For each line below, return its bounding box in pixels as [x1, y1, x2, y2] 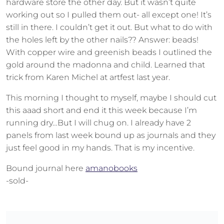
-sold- [6, 176, 28, 185]
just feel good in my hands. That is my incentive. [6, 143, 194, 152]
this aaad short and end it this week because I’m [6, 105, 197, 115]
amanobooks [85, 163, 137, 173]
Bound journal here [6, 163, 85, 173]
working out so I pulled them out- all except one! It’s [6, 10, 211, 19]
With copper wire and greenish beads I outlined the [6, 47, 212, 57]
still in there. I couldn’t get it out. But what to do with [6, 22, 212, 32]
